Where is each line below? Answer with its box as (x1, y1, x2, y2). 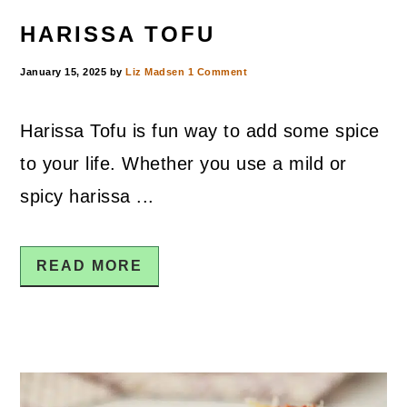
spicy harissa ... (20, 186, 154, 207)
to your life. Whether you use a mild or (20, 154, 347, 174)
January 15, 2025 (20, 66, 107, 78)
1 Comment (187, 66, 248, 78)
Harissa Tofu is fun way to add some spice (20, 121, 380, 142)
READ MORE (36, 258, 144, 274)
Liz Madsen (125, 66, 185, 78)
